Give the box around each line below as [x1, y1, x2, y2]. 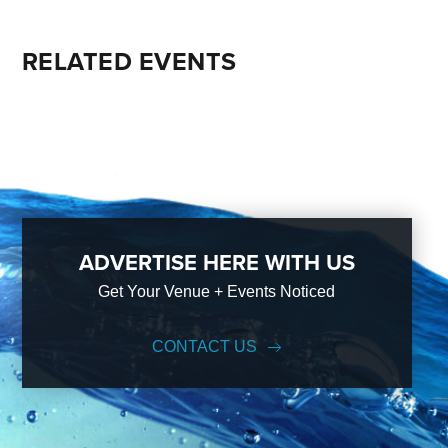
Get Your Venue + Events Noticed [98, 283, 336, 300]
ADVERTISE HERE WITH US [78, 246, 355, 279]
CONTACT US [151, 338, 257, 355]
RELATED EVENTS [21, 43, 237, 80]
